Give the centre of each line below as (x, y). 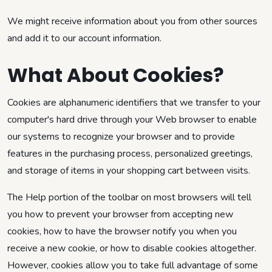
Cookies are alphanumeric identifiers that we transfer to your (134, 102)
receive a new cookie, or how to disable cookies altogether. (132, 248)
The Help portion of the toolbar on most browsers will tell (129, 197)
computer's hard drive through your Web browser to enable (132, 119)
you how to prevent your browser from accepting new (120, 214)
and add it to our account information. (84, 38)
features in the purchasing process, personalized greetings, (130, 153)
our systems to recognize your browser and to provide (121, 136)
